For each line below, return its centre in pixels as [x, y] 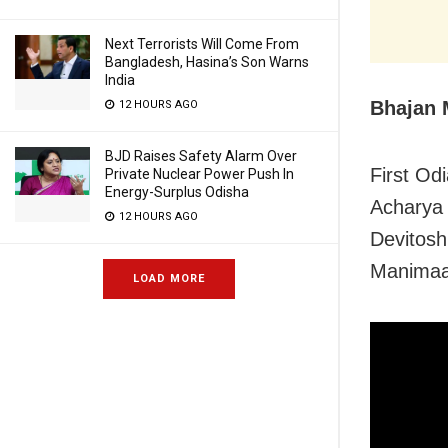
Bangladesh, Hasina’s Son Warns [207, 62]
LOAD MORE [169, 278]
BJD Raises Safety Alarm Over [201, 156]
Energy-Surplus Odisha [177, 192]
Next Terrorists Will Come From [202, 44]
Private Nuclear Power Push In [199, 174]
